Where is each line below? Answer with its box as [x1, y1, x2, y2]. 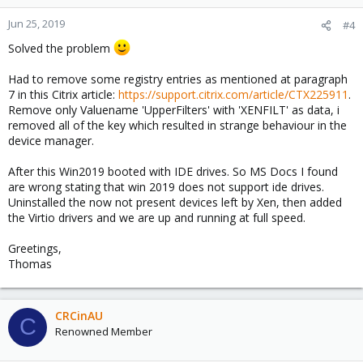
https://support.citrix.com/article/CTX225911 [118, 86, 348, 102]
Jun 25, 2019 [8, 16, 65, 31]
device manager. [8, 132, 94, 148]
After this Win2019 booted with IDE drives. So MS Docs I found [8, 163, 338, 179]
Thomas [8, 255, 52, 271]
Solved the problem [8, 40, 113, 56]
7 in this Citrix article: [8, 86, 118, 102]
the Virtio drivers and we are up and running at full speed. [8, 209, 305, 225]
